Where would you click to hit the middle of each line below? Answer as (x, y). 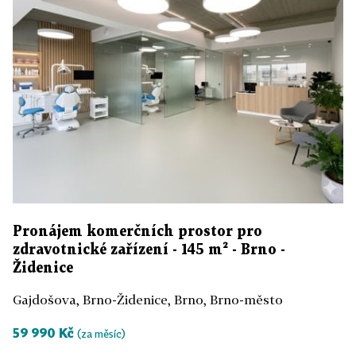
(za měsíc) (101, 333)
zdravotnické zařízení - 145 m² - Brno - (149, 250)
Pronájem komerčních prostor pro (137, 231)
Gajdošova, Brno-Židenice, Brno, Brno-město (148, 299)
